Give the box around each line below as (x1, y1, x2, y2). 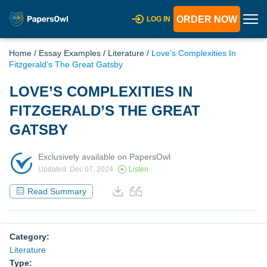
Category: (10, 232, 49, 241)
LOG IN (147, 15, 170, 23)
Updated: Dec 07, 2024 (38, 165, 113, 174)
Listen (129, 165, 148, 174)
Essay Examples (39, 48, 101, 58)
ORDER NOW (176, 14, 237, 24)
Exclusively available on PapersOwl (38, 151, 170, 162)
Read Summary (27, 186, 86, 196)
